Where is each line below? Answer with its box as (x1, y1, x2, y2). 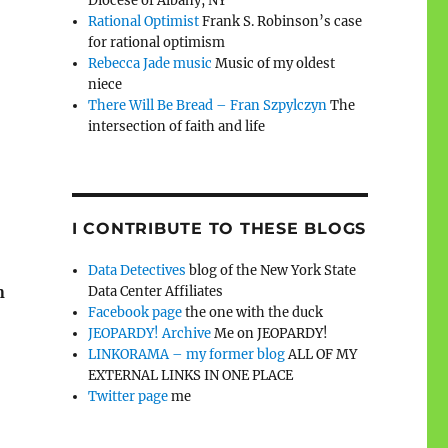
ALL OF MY (285, 345, 358, 363)
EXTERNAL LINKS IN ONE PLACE (88, 366, 294, 384)
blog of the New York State (186, 261, 357, 279)
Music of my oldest (212, 54, 336, 72)
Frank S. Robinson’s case (199, 12, 363, 30)
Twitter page (88, 387, 169, 405)
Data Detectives (88, 261, 187, 279)
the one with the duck (182, 303, 324, 321)
